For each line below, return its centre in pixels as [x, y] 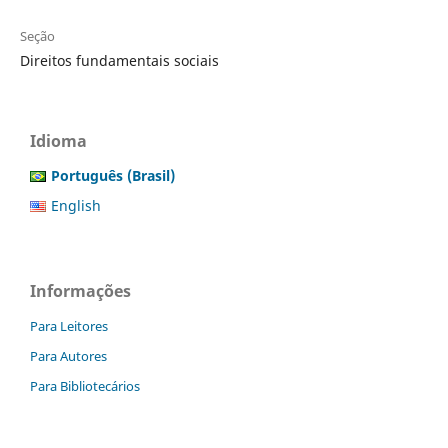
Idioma [58, 140]
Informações [80, 290]
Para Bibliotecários [85, 385]
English [76, 205]
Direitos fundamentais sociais [119, 60]
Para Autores [68, 355]
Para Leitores [69, 325]
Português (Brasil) [113, 175]
